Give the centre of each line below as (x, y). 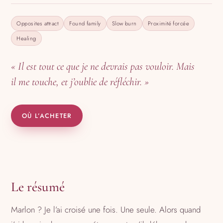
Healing (26, 38)
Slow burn (124, 23)
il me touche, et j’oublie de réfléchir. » (80, 81)
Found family (85, 23)
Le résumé (38, 187)
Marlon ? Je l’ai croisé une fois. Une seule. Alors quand (106, 209)
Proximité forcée (169, 23)
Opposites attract (38, 23)
